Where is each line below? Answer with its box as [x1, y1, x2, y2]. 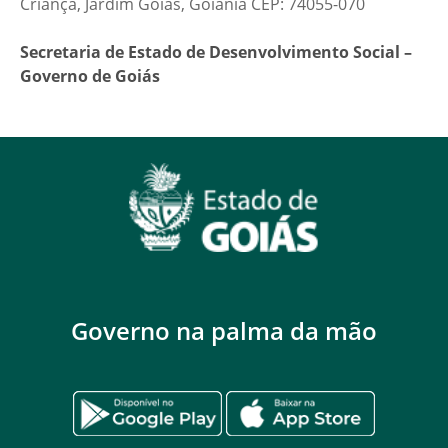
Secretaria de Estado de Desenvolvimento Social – [20, 41, 412, 63]
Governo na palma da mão [71, 313, 377, 347]
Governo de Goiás [20, 65, 160, 87]
